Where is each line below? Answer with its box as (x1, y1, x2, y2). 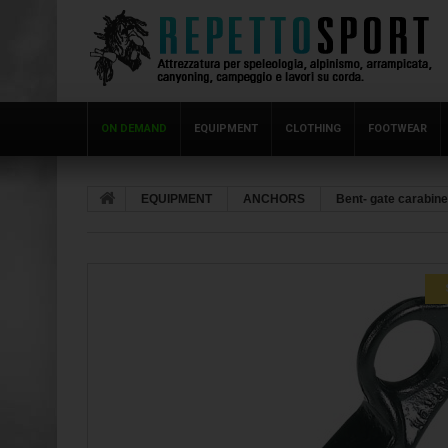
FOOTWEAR (368, 122, 427, 135)
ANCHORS (243, 192, 305, 206)
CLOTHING (285, 122, 341, 135)
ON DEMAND (101, 122, 167, 135)
